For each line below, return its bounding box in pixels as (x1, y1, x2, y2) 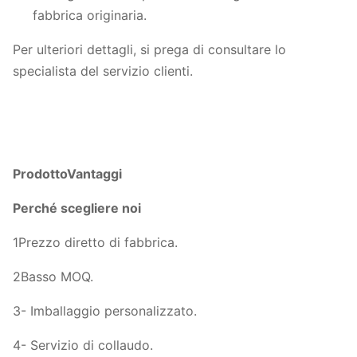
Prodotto (13, 166, 67, 182)
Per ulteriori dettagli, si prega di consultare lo (13, 41, 286, 57)
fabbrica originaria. (33, 7, 147, 23)
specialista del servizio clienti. (13, 63, 193, 79)
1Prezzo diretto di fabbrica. (13, 234, 178, 250)
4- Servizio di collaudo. (13, 337, 153, 353)
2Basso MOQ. (13, 269, 93, 284)
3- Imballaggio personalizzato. (13, 303, 197, 319)
